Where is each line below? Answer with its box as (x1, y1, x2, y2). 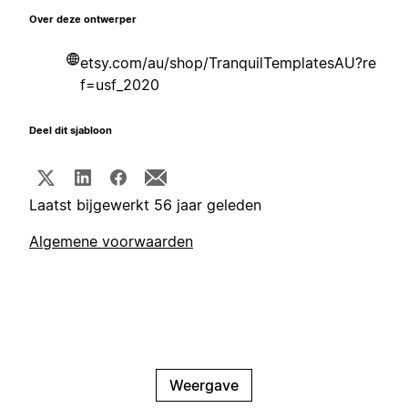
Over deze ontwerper (29, 14, 137, 26)
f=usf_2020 (80, 76, 159, 95)
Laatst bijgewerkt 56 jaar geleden (29, 196, 261, 215)
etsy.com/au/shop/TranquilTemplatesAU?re (80, 54, 376, 73)
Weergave (169, 376, 239, 395)
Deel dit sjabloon (29, 125, 112, 138)
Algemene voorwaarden (29, 232, 193, 251)
